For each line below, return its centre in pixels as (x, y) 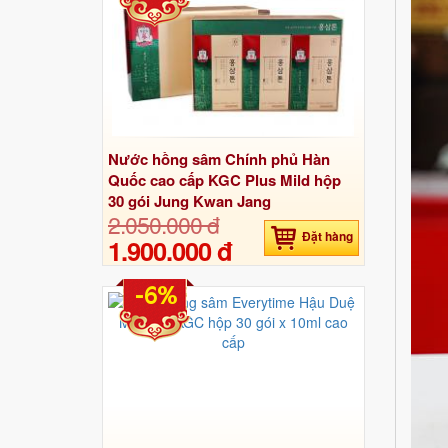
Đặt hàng (327, 235)
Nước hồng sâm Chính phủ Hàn (219, 158)
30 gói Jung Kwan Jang (189, 200)
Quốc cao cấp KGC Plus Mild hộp (224, 179)
